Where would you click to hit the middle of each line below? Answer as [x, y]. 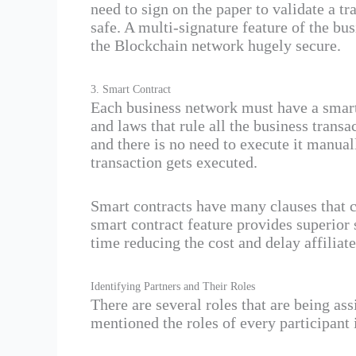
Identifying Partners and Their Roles [173, 287]
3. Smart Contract [131, 90]
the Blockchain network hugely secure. [216, 46]
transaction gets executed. [174, 163]
